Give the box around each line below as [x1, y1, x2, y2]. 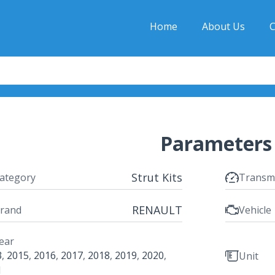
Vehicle [238, 203, 271, 217]
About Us [202, 20, 245, 33]
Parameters [160, 130, 272, 157]
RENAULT [131, 202, 182, 217]
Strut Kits [131, 169, 182, 185]
